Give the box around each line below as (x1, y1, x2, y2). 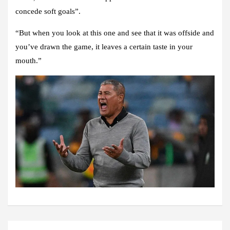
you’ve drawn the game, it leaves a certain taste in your (15, 42, 193, 51)
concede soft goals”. (15, 7, 81, 15)
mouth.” (15, 56, 42, 65)
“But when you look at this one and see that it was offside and (15, 28, 214, 37)
